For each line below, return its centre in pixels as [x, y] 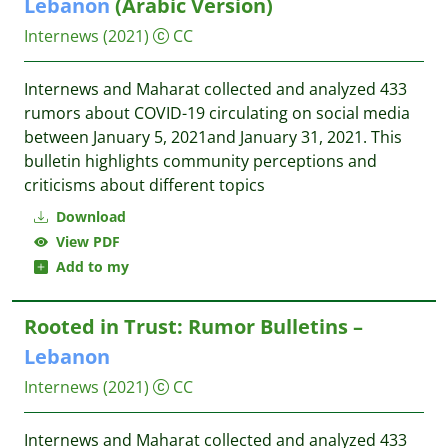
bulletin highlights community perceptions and [200, 161]
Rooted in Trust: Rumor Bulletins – [193, 326]
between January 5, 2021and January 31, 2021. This [213, 137]
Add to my [88, 266]
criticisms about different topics [144, 185]
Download [89, 216]
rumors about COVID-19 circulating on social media [217, 113]
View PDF [84, 241]
